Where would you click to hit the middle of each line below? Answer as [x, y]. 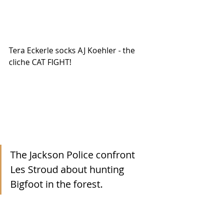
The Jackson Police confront [74, 155]
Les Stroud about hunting [68, 170]
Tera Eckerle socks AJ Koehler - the [73, 51]
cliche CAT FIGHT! [40, 62]
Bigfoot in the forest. [58, 184]
